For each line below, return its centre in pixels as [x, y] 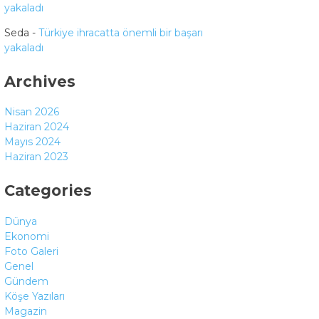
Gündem [26, 281]
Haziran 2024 [37, 127]
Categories [48, 191]
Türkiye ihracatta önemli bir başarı [121, 32]
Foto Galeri [31, 251]
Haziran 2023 [36, 157]
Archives [40, 81]
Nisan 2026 [32, 112]
